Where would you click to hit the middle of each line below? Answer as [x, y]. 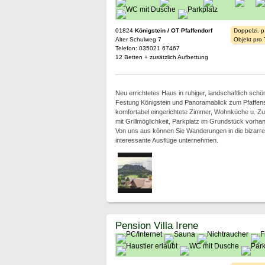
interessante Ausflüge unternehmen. [167, 140]
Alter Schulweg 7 [138, 39]
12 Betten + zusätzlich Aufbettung [161, 57]
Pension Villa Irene [156, 225]
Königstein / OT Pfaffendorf [173, 30]
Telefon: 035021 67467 [147, 48]
